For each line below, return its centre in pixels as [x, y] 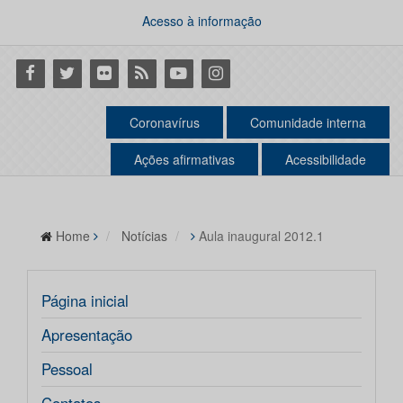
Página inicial [85, 301]
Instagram [235, 72]
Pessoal [67, 369]
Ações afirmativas [184, 160]
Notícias [144, 236]
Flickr [106, 72]
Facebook [48, 72]
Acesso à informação [201, 21]
